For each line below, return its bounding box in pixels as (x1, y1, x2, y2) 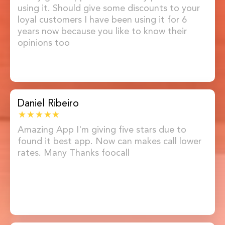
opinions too (18, 37, 70, 48)
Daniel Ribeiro (18, 96, 79, 109)
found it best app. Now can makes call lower (18, 135, 201, 146)
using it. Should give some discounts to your (18, 2, 200, 13)
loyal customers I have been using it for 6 (18, 14, 187, 25)
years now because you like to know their (18, 25, 187, 36)
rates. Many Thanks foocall (18, 147, 130, 158)
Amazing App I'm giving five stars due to (18, 124, 186, 135)
